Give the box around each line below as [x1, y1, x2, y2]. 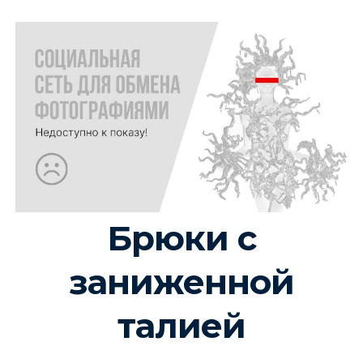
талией [117, 304, 246, 347]
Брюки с [106, 216, 257, 259]
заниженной [69, 260, 294, 303]
